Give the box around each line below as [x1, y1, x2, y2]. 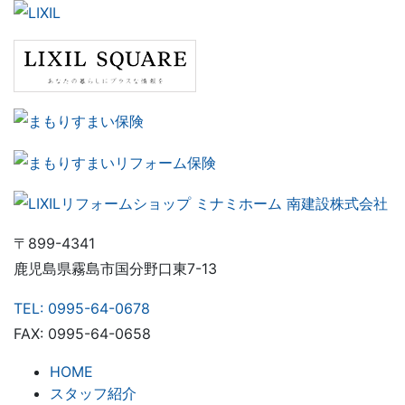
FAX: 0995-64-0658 [14, 325, 151, 344]
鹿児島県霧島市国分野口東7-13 [14, 259, 217, 278]
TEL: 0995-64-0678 [14, 299, 150, 318]
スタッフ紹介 [50, 384, 137, 403]
